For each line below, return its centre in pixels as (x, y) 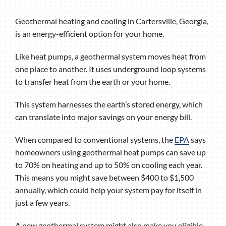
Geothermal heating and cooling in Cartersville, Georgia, (111, 21)
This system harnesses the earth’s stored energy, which (109, 104)
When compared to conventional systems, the (95, 140)
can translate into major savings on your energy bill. (103, 117)
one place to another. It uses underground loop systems (110, 69)
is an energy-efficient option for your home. (89, 34)
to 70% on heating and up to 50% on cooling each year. (108, 165)
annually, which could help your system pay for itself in (108, 190)
